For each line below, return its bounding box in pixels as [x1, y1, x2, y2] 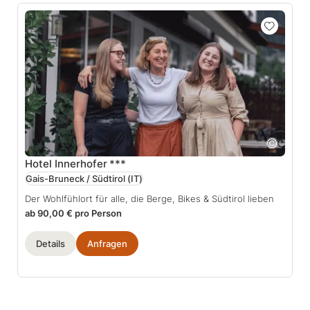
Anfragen [87, 238, 127, 250]
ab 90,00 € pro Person [25, 208, 122, 219]
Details [36, 238, 65, 250]
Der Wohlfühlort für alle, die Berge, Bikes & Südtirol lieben [25, 193, 274, 205]
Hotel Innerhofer [25, 157, 107, 171]
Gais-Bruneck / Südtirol [26, 173, 125, 185]
